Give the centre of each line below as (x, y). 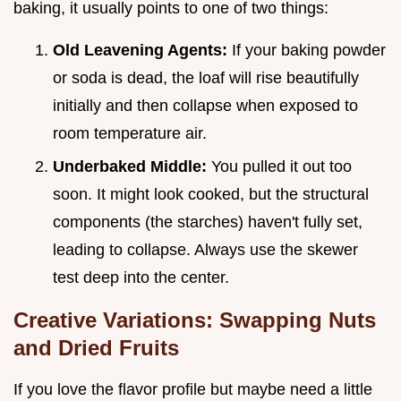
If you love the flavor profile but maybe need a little (193, 389)
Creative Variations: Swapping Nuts (195, 320)
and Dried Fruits (96, 347)
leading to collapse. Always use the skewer (205, 249)
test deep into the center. (141, 277)
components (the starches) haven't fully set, (208, 222)
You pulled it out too (282, 166)
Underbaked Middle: (132, 166)
